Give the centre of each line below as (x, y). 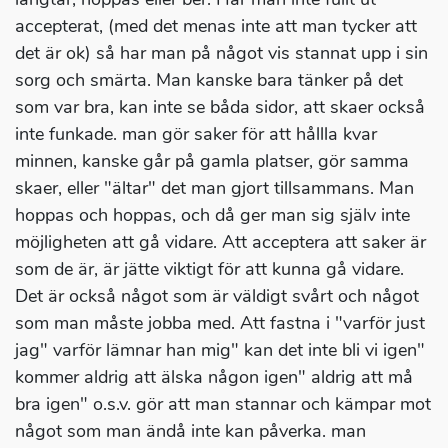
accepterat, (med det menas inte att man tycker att (216, 26)
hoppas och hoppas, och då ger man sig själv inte (212, 215)
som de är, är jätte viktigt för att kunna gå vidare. (209, 269)
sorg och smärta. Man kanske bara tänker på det (209, 80)
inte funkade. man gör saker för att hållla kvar (196, 134)
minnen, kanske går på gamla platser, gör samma (212, 161)
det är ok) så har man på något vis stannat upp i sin (221, 53)
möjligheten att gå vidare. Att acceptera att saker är (220, 242)
